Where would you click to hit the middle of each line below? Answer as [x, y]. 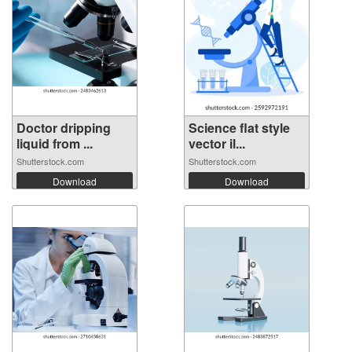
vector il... [217, 144]
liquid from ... [55, 144]
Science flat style [239, 128]
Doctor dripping [64, 128]
